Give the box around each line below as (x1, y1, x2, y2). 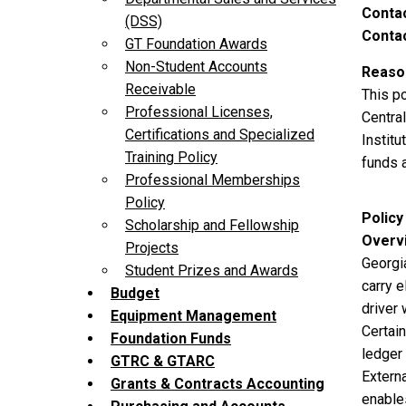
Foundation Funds (111, 330, 231, 348)
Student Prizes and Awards (125, 262, 298, 280)
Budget (111, 285, 159, 303)
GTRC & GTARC (111, 353, 215, 371)
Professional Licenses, (125, 103, 273, 121)
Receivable (125, 81, 196, 99)
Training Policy (125, 149, 217, 167)
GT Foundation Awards (125, 35, 267, 53)
